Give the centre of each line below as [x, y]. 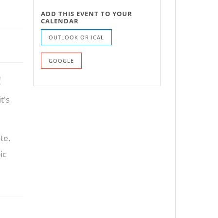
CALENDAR [60, 21]
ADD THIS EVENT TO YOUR [87, 14]
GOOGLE [61, 61]
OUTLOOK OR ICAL [76, 37]
